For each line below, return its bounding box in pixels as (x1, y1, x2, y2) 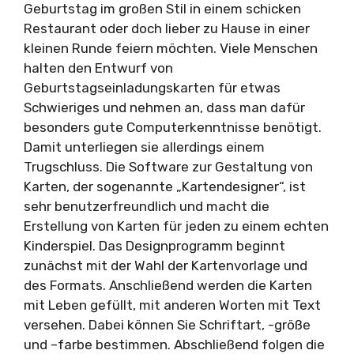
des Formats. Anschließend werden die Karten (24, 277, 312, 293)
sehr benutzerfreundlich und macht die (24, 198, 269, 214)
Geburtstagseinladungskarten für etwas (24, 79, 281, 96)
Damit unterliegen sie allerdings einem (24, 138, 265, 155)
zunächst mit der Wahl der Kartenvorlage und (24, 257, 307, 273)
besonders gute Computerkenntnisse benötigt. (24, 119, 322, 135)
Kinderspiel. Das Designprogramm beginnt (24, 237, 285, 254)
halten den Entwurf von (24, 59, 173, 76)
